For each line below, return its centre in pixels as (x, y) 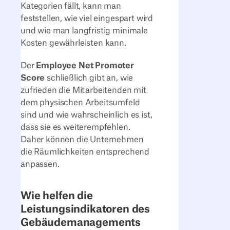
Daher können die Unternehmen (82, 140)
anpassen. (41, 165)
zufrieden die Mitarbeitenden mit (83, 91)
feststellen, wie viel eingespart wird (87, 18)
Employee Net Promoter (85, 66)
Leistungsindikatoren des (85, 209)
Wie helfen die (57, 196)
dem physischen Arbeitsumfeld (80, 103)
